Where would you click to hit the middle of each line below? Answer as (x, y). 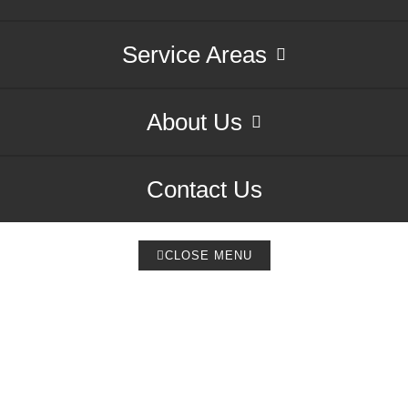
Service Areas (194, 55)
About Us (194, 122)
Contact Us (204, 190)
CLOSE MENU (208, 256)
